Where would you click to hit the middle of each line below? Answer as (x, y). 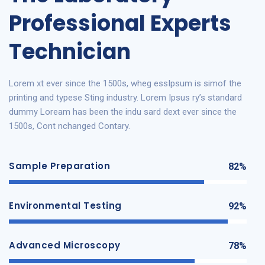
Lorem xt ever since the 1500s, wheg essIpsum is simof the (125, 83)
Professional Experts (120, 23)
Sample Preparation (59, 166)
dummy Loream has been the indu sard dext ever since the (123, 112)
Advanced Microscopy (65, 245)
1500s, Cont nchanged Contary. (70, 126)
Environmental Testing (65, 205)
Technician (70, 51)
